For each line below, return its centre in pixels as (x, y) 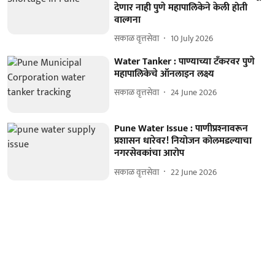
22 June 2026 (194, 172)
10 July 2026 (192, 38)
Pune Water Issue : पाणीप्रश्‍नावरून (181, 129)
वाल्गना (128, 20)
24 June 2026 (194, 92)
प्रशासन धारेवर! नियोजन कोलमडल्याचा (183, 141)
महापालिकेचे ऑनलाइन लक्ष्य (165, 74)
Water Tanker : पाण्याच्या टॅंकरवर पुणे (185, 61)
